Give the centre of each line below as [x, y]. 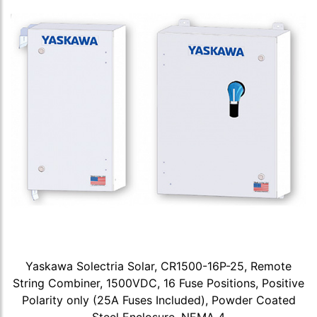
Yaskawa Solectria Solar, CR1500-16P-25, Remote [158, 266]
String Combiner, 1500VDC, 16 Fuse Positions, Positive [158, 283]
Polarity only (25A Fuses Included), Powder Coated [158, 300]
